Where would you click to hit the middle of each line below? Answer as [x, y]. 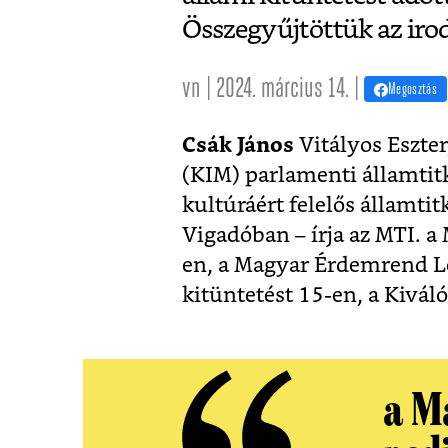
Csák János [238, 146]
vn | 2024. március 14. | [273, 89]
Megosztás [412, 89]
